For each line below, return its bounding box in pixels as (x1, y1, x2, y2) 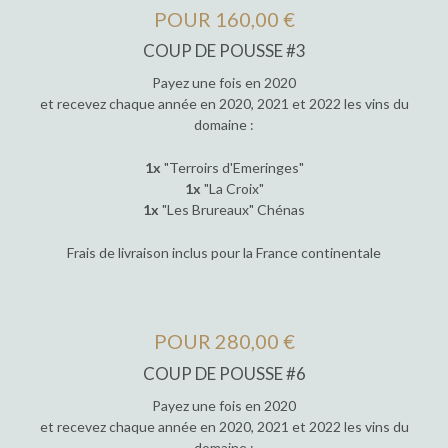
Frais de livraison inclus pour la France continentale (67, 244, 381, 262)
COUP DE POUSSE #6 (142, 362, 306, 384)
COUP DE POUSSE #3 (142, 39, 306, 61)
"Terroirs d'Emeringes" (160, 159, 304, 177)
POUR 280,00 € (153, 329, 295, 354)
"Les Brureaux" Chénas (159, 201, 305, 219)
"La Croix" (200, 180, 264, 198)
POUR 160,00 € (153, 6, 295, 31)
